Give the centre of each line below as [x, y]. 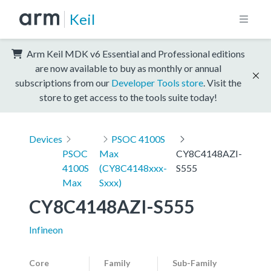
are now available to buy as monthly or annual [128, 68]
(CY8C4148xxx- [133, 168]
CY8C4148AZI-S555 [112, 206]
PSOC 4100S [139, 139]
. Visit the [222, 82]
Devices [46, 139]
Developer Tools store [157, 82]
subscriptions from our [63, 82]
